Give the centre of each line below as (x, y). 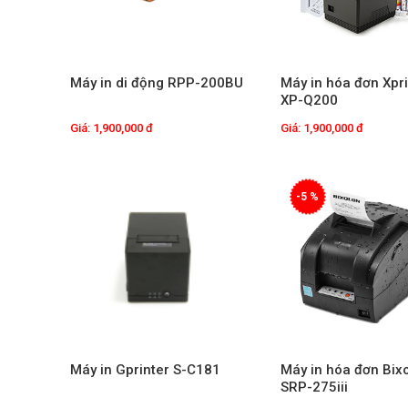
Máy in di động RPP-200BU (157, 83)
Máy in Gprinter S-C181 (145, 369)
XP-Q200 (309, 101)
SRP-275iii (314, 387)
